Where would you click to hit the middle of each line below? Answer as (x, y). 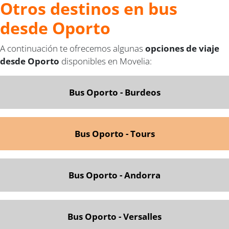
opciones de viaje (182, 48)
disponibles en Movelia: (107, 61)
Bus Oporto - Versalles (114, 216)
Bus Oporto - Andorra (114, 175)
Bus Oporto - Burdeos (114, 92)
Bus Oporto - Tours (114, 133)
